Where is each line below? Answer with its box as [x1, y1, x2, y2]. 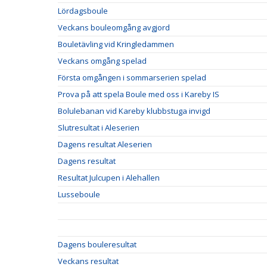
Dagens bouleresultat [58, 239, 136, 250]
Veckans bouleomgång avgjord [58, 22, 170, 33]
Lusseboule [58, 189, 100, 200]
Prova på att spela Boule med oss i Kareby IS [58, 89, 219, 100]
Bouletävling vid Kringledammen [58, 39, 174, 49]
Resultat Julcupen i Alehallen [58, 172, 160, 183]
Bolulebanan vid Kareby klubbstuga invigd [58, 105, 210, 116]
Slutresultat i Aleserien [58, 122, 139, 133]
